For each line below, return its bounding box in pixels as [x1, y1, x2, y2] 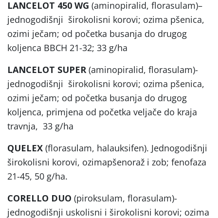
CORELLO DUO [7, 192, 72, 204]
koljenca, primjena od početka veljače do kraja [7, 106, 197, 118]
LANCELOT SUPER [7, 63, 86, 75]
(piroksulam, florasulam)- [72, 192, 177, 204]
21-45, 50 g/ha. [7, 170, 68, 182]
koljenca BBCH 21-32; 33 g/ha [7, 41, 127, 54]
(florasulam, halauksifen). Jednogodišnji [43, 142, 207, 154]
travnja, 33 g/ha [7, 120, 73, 132]
